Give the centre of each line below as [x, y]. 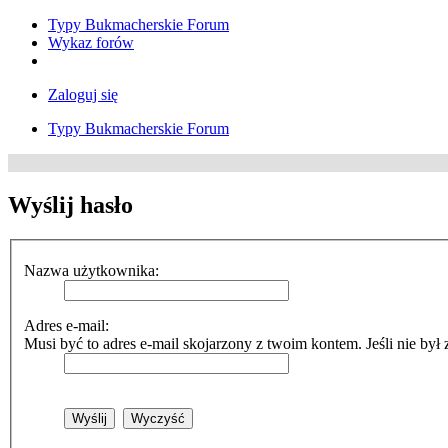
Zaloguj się [83, 94]
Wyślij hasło [70, 204]
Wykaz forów [91, 42]
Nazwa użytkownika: [91, 271]
